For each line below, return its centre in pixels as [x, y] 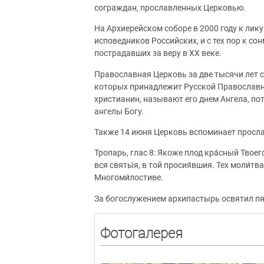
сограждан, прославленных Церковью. [171, 8]
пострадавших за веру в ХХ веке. [159, 54]
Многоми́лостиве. [130, 178]
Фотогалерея [141, 234]
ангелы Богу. [120, 111]
